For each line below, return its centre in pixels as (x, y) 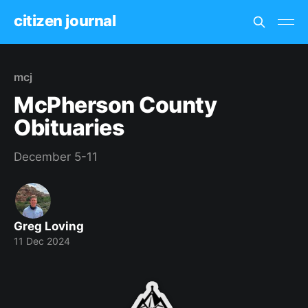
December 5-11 (56, 157)
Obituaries (69, 128)
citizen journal (65, 20)
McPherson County (115, 105)
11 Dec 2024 (42, 241)
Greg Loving (49, 226)
